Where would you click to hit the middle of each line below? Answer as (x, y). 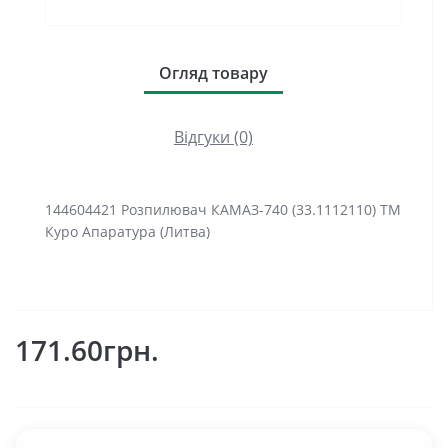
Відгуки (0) (213, 137)
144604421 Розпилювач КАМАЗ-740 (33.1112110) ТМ (223, 209)
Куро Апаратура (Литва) (127, 231)
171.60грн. (87, 350)
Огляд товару (213, 73)
